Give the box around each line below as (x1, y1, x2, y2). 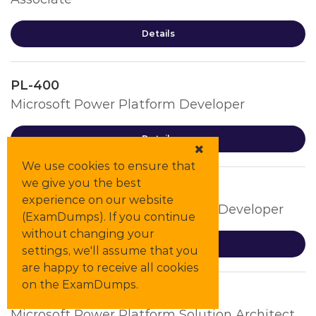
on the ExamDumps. (22, 278, 138, 291)
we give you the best (22, 176, 141, 190)
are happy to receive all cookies (22, 261, 199, 274)
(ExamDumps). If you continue (22, 210, 195, 224)
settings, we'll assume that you (22, 244, 198, 257)
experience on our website (22, 193, 174, 207)
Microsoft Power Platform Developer (11, 97, 245, 112)
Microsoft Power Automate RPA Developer (11, 202, 284, 217)
